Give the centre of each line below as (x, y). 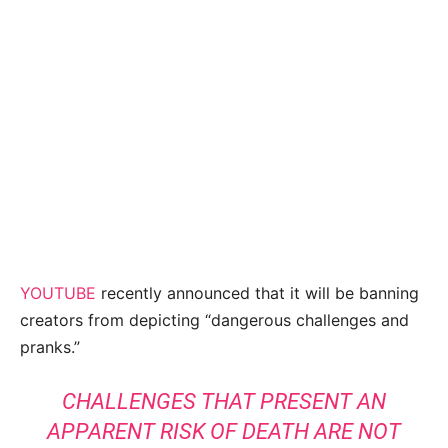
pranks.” (50, 347)
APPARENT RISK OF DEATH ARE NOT (224, 432)
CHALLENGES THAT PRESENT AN (224, 402)
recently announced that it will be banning (257, 293)
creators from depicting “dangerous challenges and (214, 320)
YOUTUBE (58, 293)
